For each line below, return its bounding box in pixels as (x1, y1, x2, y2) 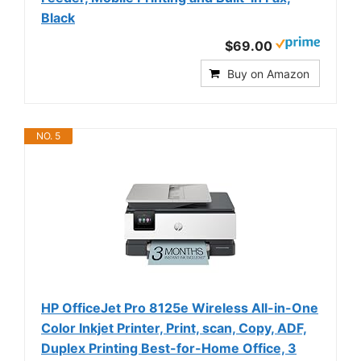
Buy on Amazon (227, 66, 309, 81)
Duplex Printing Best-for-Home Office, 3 (41, 339, 297, 356)
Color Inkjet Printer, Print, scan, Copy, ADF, (41, 319, 307, 336)
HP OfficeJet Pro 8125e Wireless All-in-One (41, 299, 318, 316)
